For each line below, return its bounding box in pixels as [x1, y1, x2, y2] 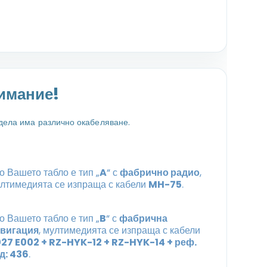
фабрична [119, 211, 167, 225]
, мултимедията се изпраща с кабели [38, 223, 200, 237]
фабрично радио [119, 166, 200, 180]
